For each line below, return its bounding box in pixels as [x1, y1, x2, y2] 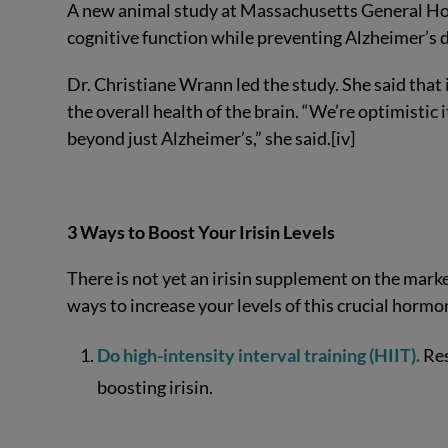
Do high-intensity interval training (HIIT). [96, 344, 420, 367]
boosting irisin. [96, 376, 213, 399]
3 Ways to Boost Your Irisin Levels [67, 220, 336, 243]
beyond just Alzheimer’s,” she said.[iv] [67, 126, 356, 149]
